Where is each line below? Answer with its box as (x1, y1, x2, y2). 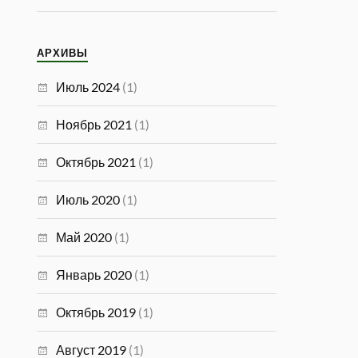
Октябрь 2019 (56, 304, 137, 320)
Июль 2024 (56, 79, 121, 94)
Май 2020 (56, 229, 113, 245)
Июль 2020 (56, 192, 121, 207)
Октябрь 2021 (56, 154, 137, 169)
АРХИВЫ (37, 47, 89, 59)
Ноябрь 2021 (56, 117, 133, 132)
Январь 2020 (56, 267, 133, 282)
